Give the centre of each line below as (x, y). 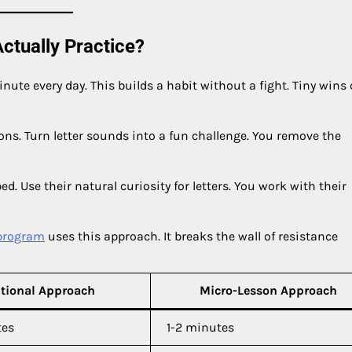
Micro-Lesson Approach (268, 290)
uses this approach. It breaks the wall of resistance (191, 236)
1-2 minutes (200, 327)
